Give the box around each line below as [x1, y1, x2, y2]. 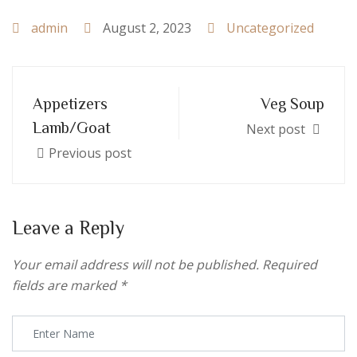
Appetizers [33, 95, 108, 111]
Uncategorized [226, 19, 314, 37]
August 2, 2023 [100, 19, 191, 37]
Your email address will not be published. [12, 256, 259, 273]
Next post [246, 120, 308, 138]
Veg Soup [261, 95, 324, 111]
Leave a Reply [12, 218, 124, 237]
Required [262, 256, 317, 273]
